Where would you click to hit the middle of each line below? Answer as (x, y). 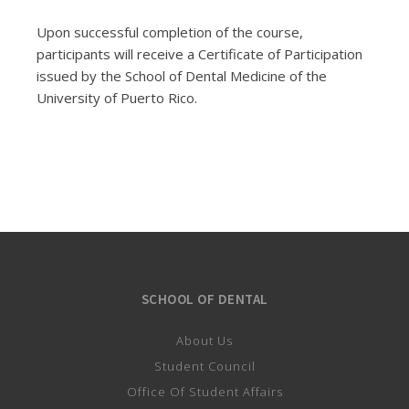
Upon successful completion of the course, (170, 32)
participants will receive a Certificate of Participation (199, 54)
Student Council (204, 367)
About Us (204, 341)
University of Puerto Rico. (117, 98)
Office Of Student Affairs (204, 392)
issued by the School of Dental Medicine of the (182, 76)
